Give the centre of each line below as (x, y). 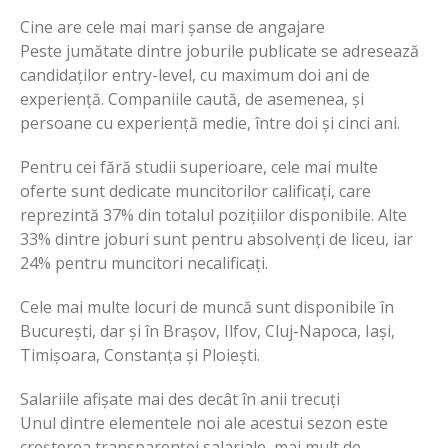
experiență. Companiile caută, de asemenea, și (192, 98)
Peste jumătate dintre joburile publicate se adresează (219, 50)
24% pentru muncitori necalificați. (144, 262)
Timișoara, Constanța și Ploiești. (140, 354)
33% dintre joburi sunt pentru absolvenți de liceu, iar (216, 238)
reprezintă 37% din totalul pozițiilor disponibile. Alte (213, 214)
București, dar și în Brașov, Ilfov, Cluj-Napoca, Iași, (207, 330)
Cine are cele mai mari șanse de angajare (172, 26)
